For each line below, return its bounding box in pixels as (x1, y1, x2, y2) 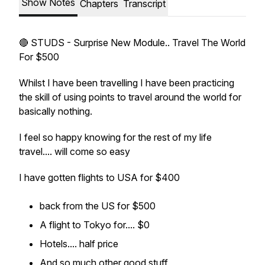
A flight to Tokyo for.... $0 (40, 219, 150, 231)
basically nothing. (19, 105, 92, 117)
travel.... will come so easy (19, 146, 130, 157)
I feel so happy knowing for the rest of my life (19, 131, 212, 143)
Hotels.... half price (40, 238, 118, 250)
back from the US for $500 (40, 200, 156, 212)
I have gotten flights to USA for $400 (19, 172, 180, 183)
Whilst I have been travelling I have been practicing (19, 77, 234, 89)
